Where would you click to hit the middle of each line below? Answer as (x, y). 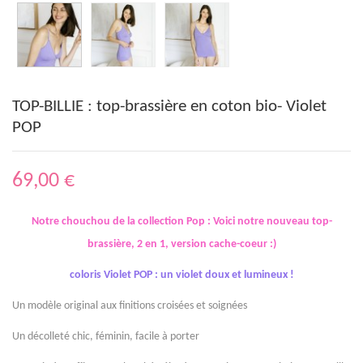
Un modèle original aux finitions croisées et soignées (130, 306)
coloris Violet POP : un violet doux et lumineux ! (181, 275)
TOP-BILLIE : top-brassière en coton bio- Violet (169, 107)
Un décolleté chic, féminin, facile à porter (106, 337)
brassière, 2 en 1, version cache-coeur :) (181, 244)
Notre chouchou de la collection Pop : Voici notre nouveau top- (181, 222)
